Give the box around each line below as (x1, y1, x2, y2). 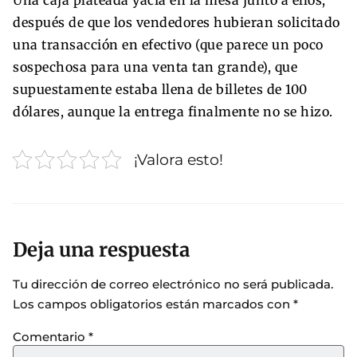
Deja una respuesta (13, 237, 190, 262)
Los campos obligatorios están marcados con (13, 296, 293, 312)
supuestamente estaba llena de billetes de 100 (13, 80, 308, 97)
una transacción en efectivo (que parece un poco (13, 36, 324, 53)
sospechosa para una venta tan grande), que (13, 58, 297, 75)
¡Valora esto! (134, 149, 223, 169)
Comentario (13, 328, 88, 344)
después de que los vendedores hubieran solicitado (13, 14, 340, 30)
